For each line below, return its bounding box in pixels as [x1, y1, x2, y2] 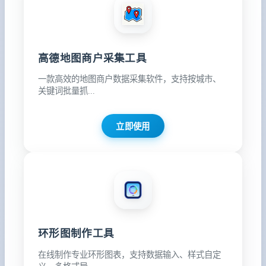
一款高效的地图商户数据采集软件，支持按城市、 [38, 74, 221, 84]
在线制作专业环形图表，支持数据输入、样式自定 [38, 249, 221, 259]
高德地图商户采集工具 [38, 52, 147, 64]
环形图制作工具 [38, 227, 115, 240]
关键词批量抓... [38, 85, 95, 96]
